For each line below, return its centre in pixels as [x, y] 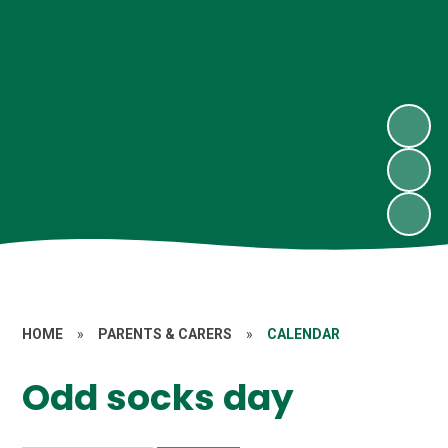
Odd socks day [158, 398]
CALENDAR [304, 334]
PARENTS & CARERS [165, 334]
